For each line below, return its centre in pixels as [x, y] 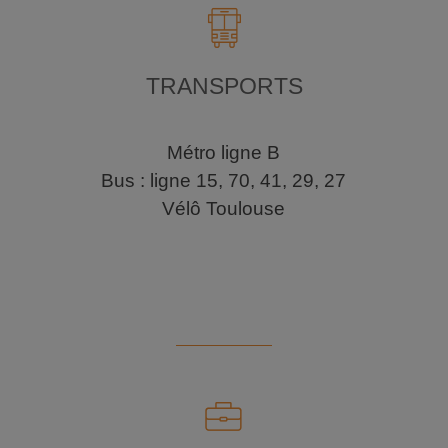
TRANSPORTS [224, 86]
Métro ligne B [224, 153]
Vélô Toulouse [224, 209]
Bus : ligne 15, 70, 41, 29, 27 [224, 181]
